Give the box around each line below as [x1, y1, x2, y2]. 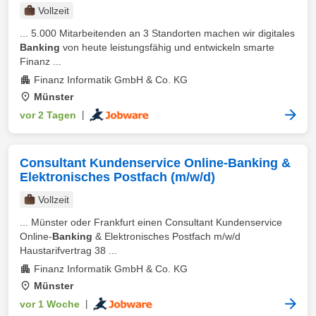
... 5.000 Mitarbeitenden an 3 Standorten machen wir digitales [20, 28, 295, 39]
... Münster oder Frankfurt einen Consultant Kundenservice [20, 217, 282, 228]
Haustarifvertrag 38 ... [20, 245, 117, 256]
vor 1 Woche [20, 298, 80, 310]
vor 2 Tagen [20, 109, 76, 121]
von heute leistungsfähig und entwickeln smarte [60, 42, 274, 53]
